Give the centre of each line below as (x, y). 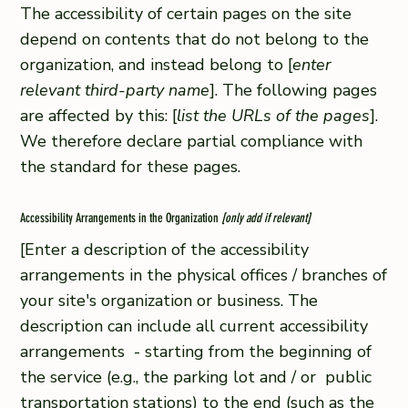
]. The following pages (294, 91)
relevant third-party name (115, 91)
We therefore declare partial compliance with (192, 142)
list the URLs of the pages (274, 116)
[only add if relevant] (266, 219)
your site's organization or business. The (169, 300)
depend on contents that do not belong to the (195, 40)
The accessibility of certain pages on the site (186, 14)
